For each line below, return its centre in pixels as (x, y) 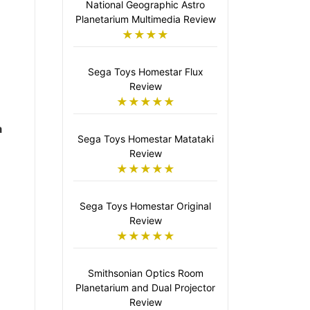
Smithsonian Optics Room (145, 273)
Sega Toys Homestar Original (145, 206)
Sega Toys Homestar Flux (145, 72)
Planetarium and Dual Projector (145, 288)
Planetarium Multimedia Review (145, 19)
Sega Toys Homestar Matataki (145, 139)
